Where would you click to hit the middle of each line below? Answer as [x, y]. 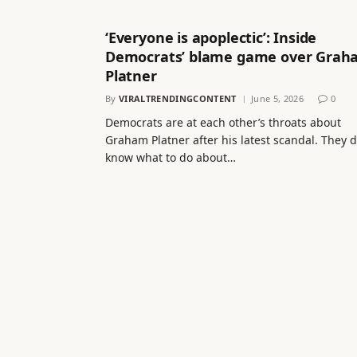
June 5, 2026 [277, 98]
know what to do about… [171, 157]
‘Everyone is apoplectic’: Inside [211, 37]
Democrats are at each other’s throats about [223, 122]
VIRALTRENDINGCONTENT [178, 98]
